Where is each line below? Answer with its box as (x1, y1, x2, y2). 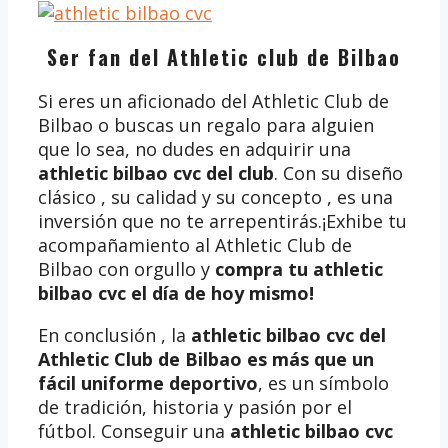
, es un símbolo (258, 370, 389, 395)
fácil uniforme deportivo (38, 370, 258, 395)
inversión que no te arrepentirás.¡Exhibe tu (38, 208, 407, 233)
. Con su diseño (274, 160, 403, 185)
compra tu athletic (215, 256, 383, 281)
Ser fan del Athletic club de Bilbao (46, 41, 402, 72)
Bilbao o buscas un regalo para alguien (38, 112, 374, 137)
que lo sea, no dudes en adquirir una (38, 136, 351, 161)
